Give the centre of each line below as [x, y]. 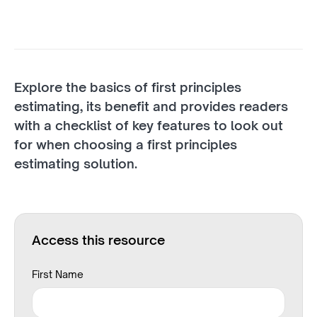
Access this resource [98, 240]
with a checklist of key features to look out [149, 125]
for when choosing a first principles [126, 144]
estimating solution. [76, 163]
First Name [58, 274]
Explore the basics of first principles [128, 87]
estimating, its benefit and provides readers [151, 106]
